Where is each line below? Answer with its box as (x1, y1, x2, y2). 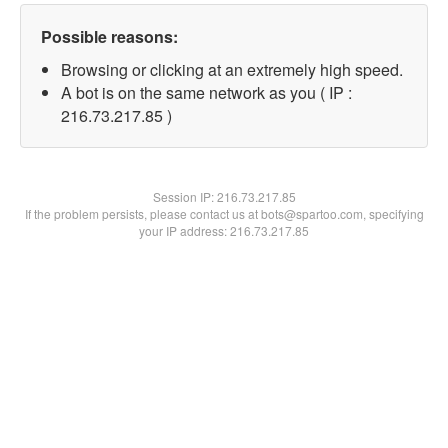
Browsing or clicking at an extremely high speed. (61, 58, 403, 81)
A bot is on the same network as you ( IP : (61, 81, 352, 104)
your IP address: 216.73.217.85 (139, 222, 309, 239)
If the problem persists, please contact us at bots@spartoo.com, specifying (24, 205, 424, 222)
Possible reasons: (41, 25, 178, 48)
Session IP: (152, 188, 217, 205)
